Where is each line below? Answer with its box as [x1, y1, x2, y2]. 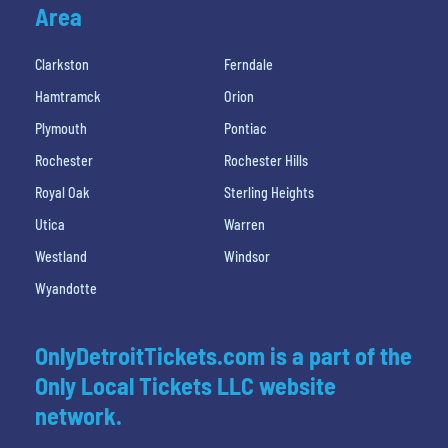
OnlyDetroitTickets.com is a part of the [35, 340, 412, 370]
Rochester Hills [224, 151, 308, 169]
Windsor [224, 247, 270, 265]
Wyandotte [35, 279, 97, 297]
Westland [35, 247, 87, 265]
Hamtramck [35, 87, 101, 105]
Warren [224, 215, 265, 233]
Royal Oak [35, 183, 90, 201]
